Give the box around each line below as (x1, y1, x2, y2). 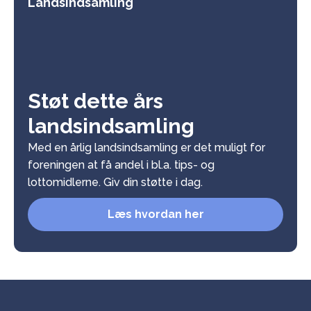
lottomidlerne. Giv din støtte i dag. (28, 175, 203, 189)
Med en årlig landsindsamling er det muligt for (28, 140, 265, 154)
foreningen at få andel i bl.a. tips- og (28, 158, 215, 171)
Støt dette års (28, 88, 163, 113)
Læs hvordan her (107, 207, 204, 221)
